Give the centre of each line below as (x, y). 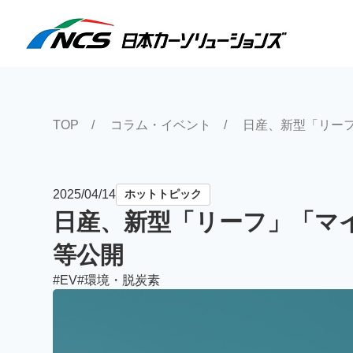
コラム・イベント (161, 125)
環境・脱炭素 (122, 280)
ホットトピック (163, 194)
